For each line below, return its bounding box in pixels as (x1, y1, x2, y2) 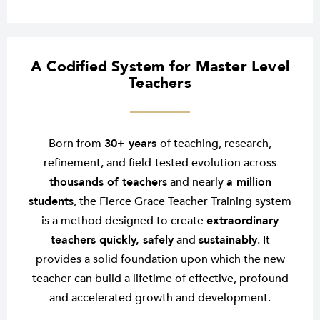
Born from (49, 136, 104, 152)
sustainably (198, 232, 257, 249)
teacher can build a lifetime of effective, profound (31, 271, 289, 287)
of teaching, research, (160, 136, 271, 152)
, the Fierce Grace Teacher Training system (74, 194, 291, 210)
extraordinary (206, 213, 279, 229)
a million (226, 174, 271, 191)
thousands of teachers (49, 174, 167, 191)
